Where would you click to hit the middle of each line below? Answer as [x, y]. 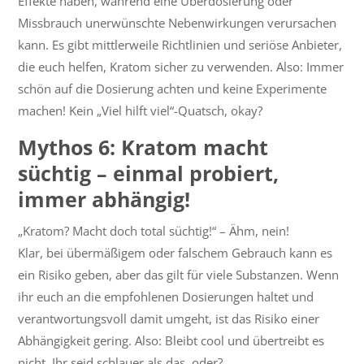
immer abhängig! [107, 199]
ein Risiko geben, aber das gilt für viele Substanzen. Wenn [179, 275]
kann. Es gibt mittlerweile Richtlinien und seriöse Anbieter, [180, 45]
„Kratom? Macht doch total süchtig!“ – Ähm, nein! [154, 231]
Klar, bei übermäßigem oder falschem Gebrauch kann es [175, 253]
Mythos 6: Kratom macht [143, 147]
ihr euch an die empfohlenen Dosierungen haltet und [166, 297]
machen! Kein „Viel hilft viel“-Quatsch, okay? [141, 111]
